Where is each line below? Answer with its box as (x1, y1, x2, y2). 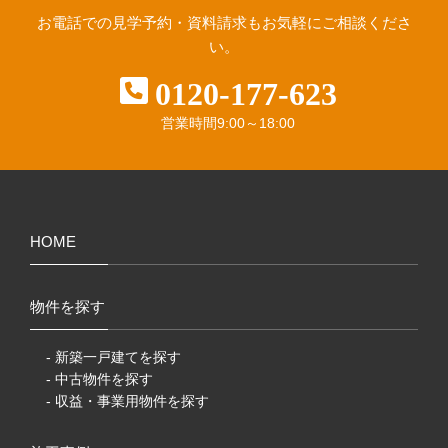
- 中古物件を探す (46, 370, 153, 387)
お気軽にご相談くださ (261, 13, 412, 31)
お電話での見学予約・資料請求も (36, 13, 262, 31)
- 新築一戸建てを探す (46, 348, 181, 365)
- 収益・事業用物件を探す (46, 392, 209, 409)
